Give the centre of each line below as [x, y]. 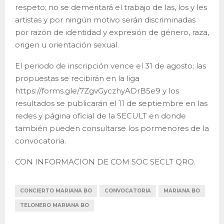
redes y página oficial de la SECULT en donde [100, 115]
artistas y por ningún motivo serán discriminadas [105, 19]
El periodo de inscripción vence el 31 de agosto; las [110, 65]
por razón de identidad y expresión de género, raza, [112, 32]
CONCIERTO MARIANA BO [56, 190]
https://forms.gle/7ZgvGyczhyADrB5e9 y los [97, 90]
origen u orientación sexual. [67, 44]
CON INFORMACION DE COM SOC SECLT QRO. [105, 161]
